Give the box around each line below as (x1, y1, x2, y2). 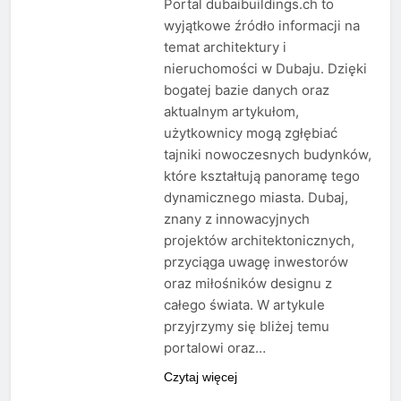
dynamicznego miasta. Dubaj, (163, 189, 348, 207)
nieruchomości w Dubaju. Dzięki (163, 60, 367, 78)
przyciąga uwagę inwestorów (163, 253, 348, 271)
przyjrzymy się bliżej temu (163, 318, 329, 336)
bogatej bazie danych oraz (163, 81, 329, 99)
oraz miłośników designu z (163, 275, 332, 293)
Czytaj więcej (163, 370, 237, 385)
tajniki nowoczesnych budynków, (163, 146, 371, 164)
